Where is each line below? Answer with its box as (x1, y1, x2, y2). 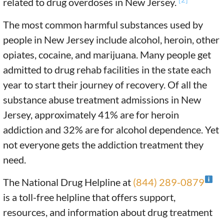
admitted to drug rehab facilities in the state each (3, 63, 211, 76)
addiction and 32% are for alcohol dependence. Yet (3, 123, 219, 136)
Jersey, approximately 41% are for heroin (3, 108, 179, 121)
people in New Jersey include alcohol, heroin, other (3, 33, 220, 46)
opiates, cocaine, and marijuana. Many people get (3, 48, 211, 61)
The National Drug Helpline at (3, 176, 133, 188)
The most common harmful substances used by (3, 18, 203, 31)
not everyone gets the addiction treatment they (3, 138, 204, 151)
